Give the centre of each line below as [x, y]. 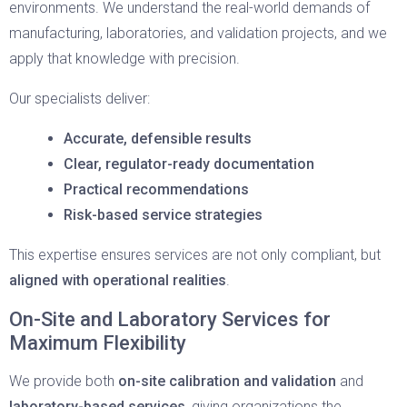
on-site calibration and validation [227, 381]
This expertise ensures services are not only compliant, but [195, 255]
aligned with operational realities [118, 280]
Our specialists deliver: [79, 99]
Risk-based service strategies [163, 215]
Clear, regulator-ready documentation [189, 164]
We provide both [64, 381]
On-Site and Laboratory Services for [170, 319]
